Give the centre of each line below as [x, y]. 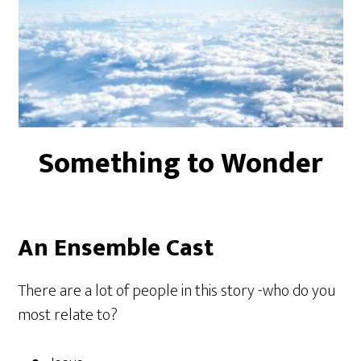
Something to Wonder [180, 164]
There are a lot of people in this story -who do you [177, 291]
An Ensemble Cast [116, 248]
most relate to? [68, 315]
